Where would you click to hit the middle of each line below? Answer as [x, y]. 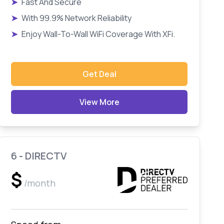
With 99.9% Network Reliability [77, 18]
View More [99, 102]
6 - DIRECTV [39, 156]
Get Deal [99, 74]
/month [40, 183]
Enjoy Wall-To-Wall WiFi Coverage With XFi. [98, 34]
